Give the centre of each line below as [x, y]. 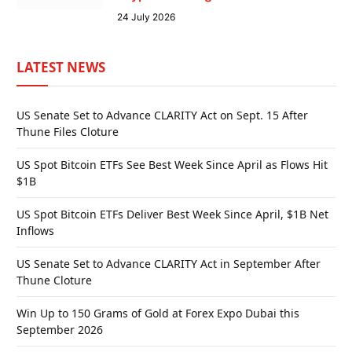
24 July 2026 [146, 17]
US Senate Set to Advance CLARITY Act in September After [169, 264]
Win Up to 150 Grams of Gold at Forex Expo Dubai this [158, 313]
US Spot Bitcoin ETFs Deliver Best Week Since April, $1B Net [172, 214]
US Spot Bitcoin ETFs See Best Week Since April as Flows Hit [172, 165]
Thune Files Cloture [68, 132]
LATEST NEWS [61, 68]
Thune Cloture [54, 280]
